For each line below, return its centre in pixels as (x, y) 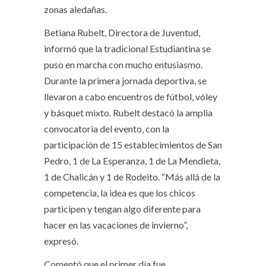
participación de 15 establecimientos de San (133, 145)
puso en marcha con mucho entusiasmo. (123, 65)
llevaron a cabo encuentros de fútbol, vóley (131, 97)
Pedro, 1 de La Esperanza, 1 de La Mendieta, (132, 161)
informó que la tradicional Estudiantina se (127, 49)
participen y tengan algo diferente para (122, 209)
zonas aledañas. (75, 9)
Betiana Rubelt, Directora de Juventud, (122, 33)
